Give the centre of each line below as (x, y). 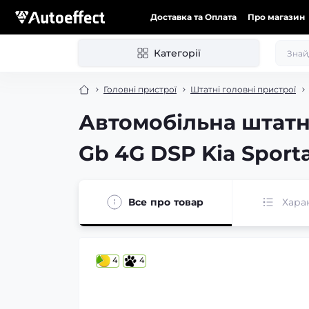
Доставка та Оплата (193, 17)
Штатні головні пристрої (243, 89)
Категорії (177, 53)
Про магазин (276, 17)
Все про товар (166, 202)
